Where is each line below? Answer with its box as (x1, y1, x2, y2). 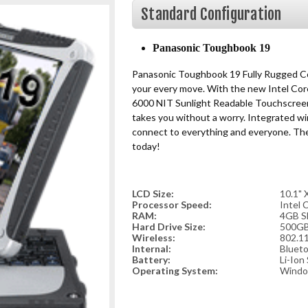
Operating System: (132, 265, 218, 276)
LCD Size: (132, 188, 174, 199)
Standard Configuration (141, 4, 282, 24)
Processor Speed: (132, 199, 212, 210)
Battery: (132, 254, 170, 265)
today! (132, 140, 160, 152)
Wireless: (132, 232, 175, 243)
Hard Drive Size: (132, 221, 206, 232)
